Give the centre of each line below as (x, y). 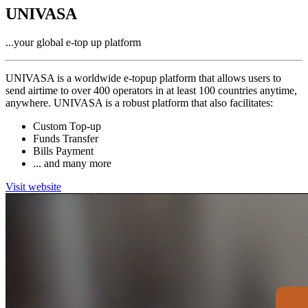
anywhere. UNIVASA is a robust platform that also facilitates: (139, 103)
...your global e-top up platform (73, 43)
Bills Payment (63, 151)
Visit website (33, 187)
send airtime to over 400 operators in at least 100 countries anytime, (151, 91)
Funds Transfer (66, 139)
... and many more (72, 164)
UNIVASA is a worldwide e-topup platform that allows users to (143, 78)
